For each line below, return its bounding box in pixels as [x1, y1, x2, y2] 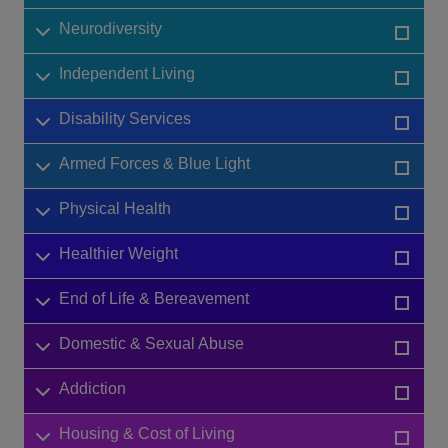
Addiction [59, 380, 126, 398]
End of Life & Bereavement [59, 290, 249, 308]
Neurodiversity [59, 20, 162, 38]
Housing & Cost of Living [59, 425, 235, 443]
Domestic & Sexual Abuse [59, 335, 244, 353]
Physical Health [59, 200, 171, 218]
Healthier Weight [59, 245, 178, 263]
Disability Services [59, 110, 191, 128]
